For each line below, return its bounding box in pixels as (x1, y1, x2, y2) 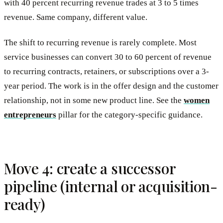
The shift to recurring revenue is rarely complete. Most (4, 37, 197, 47)
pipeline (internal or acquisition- (4, 176, 218, 196)
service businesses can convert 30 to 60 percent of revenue (4, 52, 212, 62)
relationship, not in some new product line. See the (4, 95, 184, 105)
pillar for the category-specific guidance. (56, 110, 203, 119)
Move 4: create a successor (4, 158, 176, 178)
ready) (4, 194, 45, 214)
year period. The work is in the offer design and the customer (4, 81, 219, 91)
